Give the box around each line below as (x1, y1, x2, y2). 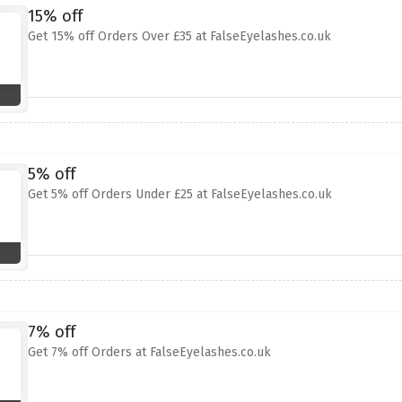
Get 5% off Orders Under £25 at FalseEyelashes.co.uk (27, 187, 332, 202)
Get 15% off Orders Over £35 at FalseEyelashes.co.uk (27, 29, 331, 44)
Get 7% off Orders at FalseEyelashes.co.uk (27, 345, 271, 360)
